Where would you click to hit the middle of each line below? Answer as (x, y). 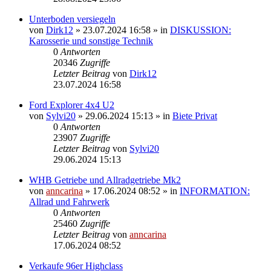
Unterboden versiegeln (72, 19)
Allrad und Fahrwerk (69, 201)
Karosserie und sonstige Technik (91, 41)
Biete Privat (195, 116)
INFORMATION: (215, 191)
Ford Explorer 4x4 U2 (72, 105)
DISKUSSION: (201, 30)
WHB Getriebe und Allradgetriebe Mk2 (105, 180)
